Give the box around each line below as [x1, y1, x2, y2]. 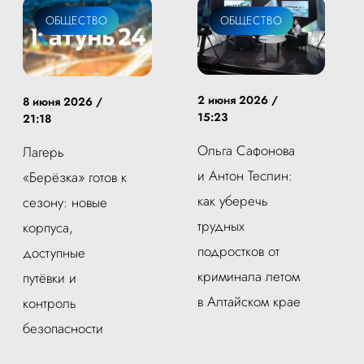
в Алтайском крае [197, 292, 301, 312]
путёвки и [23, 267, 76, 288]
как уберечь [197, 191, 268, 211]
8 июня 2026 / [23, 93, 102, 110]
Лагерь [23, 141, 64, 162]
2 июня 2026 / [197, 92, 278, 109]
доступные [23, 242, 85, 262]
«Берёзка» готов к [23, 167, 127, 187]
